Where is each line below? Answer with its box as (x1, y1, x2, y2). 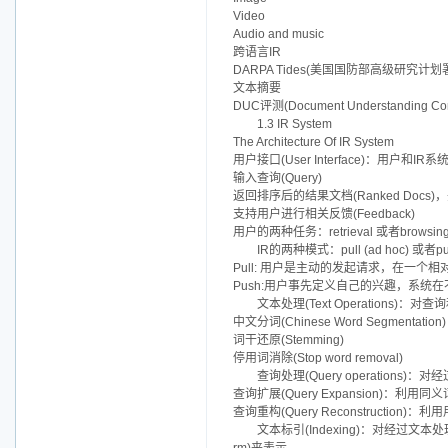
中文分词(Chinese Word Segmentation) (233, 315, 446, 330)
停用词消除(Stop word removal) (233, 351, 403, 366)
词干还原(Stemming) (233, 333, 344, 348)
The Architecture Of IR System (233, 135, 394, 150)
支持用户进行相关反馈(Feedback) (233, 207, 415, 222)
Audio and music (233, 27, 324, 42)
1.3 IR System (257, 117, 332, 132)
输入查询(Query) (233, 171, 322, 186)
